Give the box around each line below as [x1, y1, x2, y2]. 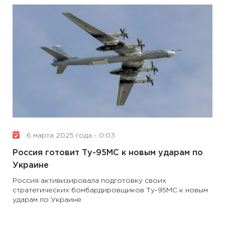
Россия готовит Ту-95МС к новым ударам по [13, 149, 203, 157]
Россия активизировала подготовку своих [13, 178, 166, 184]
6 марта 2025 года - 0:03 [25, 133, 115, 139]
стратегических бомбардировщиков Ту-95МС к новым [13, 187, 208, 193]
